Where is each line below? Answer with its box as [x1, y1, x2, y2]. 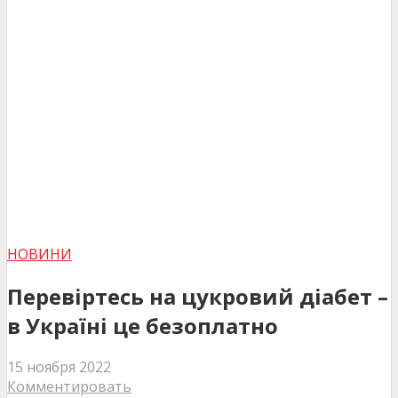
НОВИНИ [7, 243, 72, 264]
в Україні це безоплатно [7, 310, 278, 340]
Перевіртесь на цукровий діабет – [7, 281, 388, 311]
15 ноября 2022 [7, 357, 111, 378]
